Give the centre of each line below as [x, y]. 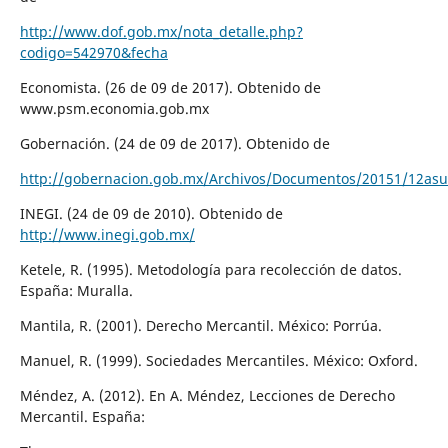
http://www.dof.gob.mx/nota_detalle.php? [161, 31]
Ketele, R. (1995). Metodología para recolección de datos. [210, 269]
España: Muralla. [76, 290]
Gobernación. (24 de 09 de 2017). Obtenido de [174, 143]
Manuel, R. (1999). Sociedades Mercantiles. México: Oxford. [218, 360]
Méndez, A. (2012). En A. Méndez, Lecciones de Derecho [207, 395]
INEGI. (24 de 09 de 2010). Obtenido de [151, 213]
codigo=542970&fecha [93, 52]
